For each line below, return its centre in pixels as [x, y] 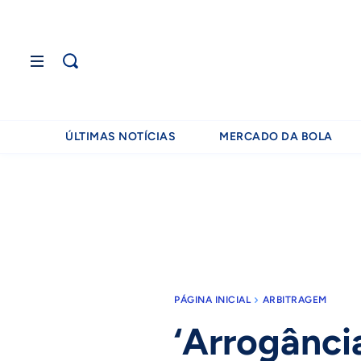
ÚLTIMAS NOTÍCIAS [121, 137]
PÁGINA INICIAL [212, 300]
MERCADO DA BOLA [276, 137]
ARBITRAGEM [295, 300]
